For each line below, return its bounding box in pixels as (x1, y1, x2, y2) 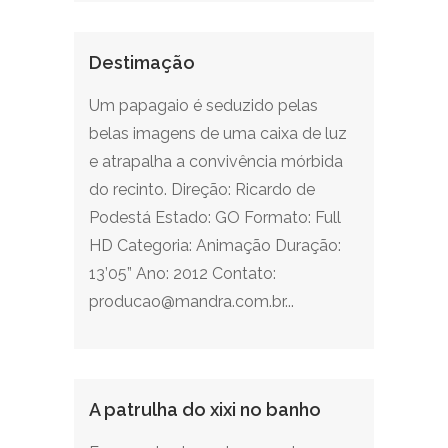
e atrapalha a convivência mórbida (89, 152, 343, 171)
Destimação (89, 52, 195, 73)
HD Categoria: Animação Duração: (89, 236, 341, 255)
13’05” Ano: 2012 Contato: (89, 264, 276, 283)
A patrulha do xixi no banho (89, 399, 321, 420)
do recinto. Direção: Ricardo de (89, 180, 315, 199)
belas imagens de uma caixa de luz (89, 124, 347, 143)
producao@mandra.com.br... (89, 292, 294, 311)
